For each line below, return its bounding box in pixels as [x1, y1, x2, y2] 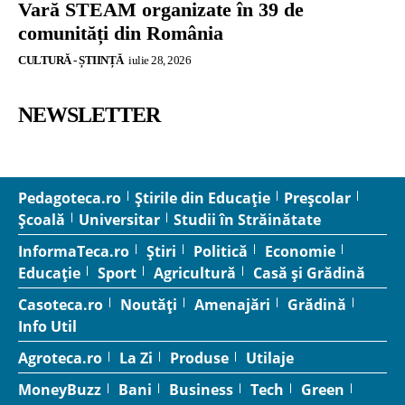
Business [169, 380, 233, 400]
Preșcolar [284, 187, 351, 208]
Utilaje [246, 348, 294, 369]
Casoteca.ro [18, 294, 103, 315]
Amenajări [194, 294, 270, 315]
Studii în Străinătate [174, 209, 321, 230]
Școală [18, 209, 65, 230]
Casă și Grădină [253, 262, 365, 283]
